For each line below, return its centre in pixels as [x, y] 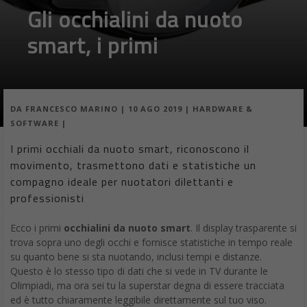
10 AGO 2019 [155, 109]
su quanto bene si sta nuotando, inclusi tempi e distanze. [136, 257]
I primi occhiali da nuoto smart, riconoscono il [130, 149]
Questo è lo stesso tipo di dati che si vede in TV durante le [139, 271]
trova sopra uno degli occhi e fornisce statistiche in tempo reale [151, 243]
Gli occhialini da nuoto [135, 19]
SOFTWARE [35, 123]
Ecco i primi [37, 228]
